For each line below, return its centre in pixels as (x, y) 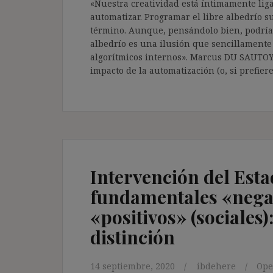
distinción (133, 237)
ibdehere (216, 266)
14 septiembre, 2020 (133, 266)
